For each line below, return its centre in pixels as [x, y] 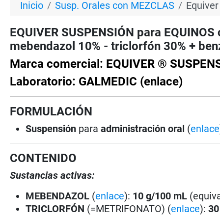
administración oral [143, 128]
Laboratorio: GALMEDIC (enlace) [96, 81]
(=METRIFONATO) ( [129, 208]
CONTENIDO [43, 158]
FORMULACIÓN [51, 111]
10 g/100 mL [161, 196]
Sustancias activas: [53, 175]
